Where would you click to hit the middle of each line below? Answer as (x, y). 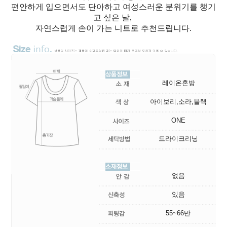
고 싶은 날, (113, 17)
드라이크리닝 (178, 139)
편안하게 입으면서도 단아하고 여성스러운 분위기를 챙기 (113, 7)
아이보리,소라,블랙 (178, 102)
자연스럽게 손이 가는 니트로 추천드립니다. (113, 28)
